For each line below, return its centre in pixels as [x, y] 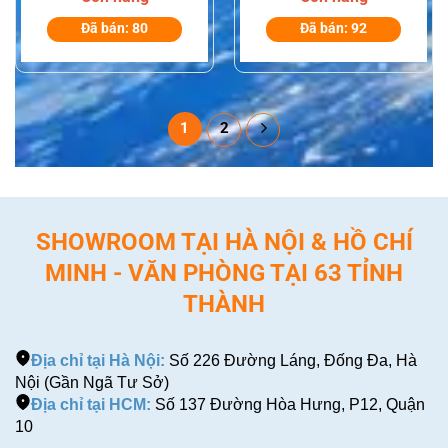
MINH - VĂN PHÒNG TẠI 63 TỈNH [224, 272]
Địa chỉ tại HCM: [91, 404]
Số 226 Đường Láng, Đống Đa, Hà [291, 360]
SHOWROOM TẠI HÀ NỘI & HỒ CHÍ [224, 241]
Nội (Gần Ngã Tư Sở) [92, 382]
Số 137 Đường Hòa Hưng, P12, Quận [288, 404]
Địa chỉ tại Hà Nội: [98, 360]
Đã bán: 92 [333, 27]
